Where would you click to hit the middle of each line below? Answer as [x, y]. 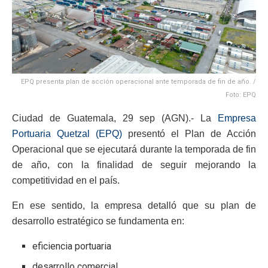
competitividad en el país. [66, 181]
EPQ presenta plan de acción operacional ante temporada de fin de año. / [138, 82]
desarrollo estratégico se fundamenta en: [98, 221]
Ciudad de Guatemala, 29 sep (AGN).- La [115, 118]
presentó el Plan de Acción [189, 134]
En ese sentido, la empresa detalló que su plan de [134, 206]
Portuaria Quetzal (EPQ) [67, 134]
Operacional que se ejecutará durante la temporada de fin [134, 150]
